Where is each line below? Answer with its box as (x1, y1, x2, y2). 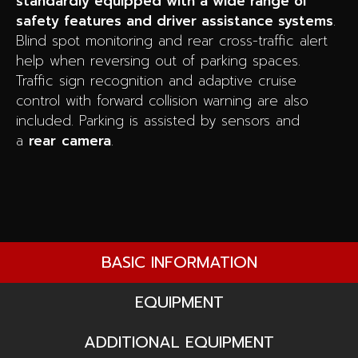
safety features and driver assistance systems (16, 10, 333, 31)
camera (62, 129, 111, 151)
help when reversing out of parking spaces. (16, 50, 300, 71)
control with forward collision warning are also (16, 89, 308, 111)
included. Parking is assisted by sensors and (16, 109, 300, 131)
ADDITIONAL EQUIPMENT (84, 329, 274, 354)
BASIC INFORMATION (101, 249, 257, 274)
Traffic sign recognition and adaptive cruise (16, 70, 296, 91)
